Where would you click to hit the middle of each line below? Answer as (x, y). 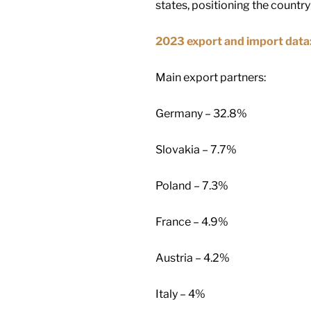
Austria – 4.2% (193, 258)
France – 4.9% (192, 221)
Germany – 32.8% (201, 113)
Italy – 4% (180, 294)
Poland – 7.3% (192, 185)
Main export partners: (211, 77)
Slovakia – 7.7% (196, 149)
